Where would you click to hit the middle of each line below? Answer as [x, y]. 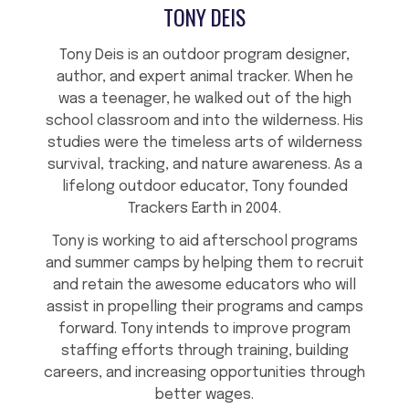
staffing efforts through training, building [204, 351]
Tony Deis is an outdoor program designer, [204, 56]
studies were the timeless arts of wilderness [204, 143]
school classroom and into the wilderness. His [204, 121]
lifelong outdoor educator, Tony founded [204, 187]
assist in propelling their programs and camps [204, 308]
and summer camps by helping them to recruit [204, 264]
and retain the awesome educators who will [204, 286]
